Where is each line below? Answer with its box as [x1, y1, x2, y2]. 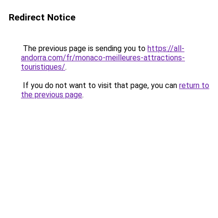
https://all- [147, 44, 184, 53]
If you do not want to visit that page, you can [21, 81, 179, 90]
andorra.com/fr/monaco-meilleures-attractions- [21, 53, 185, 62]
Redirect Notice [9, 12, 75, 23]
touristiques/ [21, 62, 65, 72]
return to [179, 81, 209, 90]
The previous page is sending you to [21, 44, 147, 53]
